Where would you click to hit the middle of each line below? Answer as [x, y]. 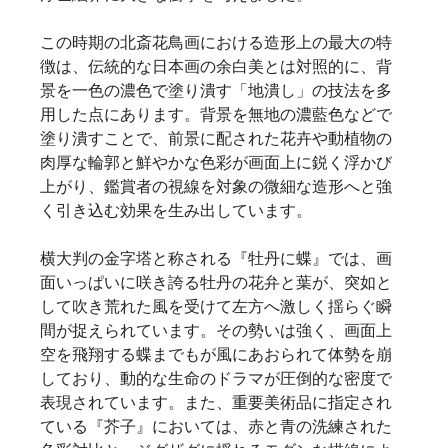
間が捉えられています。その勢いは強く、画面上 [216, 330]
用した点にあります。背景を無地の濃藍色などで [216, 114]
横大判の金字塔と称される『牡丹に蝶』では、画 [216, 258]
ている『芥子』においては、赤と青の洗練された [216, 426]
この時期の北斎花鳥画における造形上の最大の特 [216, 42]
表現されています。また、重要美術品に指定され [216, 402]
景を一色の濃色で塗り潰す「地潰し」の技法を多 [216, 90]
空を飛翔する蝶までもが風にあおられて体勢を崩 [216, 354]
